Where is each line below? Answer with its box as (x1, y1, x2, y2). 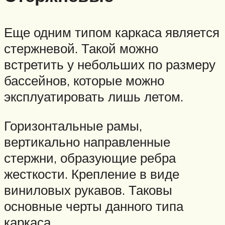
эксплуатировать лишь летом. (4, 88, 183, 105)
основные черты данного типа (4, 197, 183, 214)
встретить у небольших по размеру (4, 56, 215, 73)
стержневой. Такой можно (4, 40, 158, 57)
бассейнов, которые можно (4, 72, 164, 89)
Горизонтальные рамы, (4, 117, 142, 134)
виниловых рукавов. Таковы (4, 181, 172, 198)
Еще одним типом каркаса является (4, 24, 219, 41)
